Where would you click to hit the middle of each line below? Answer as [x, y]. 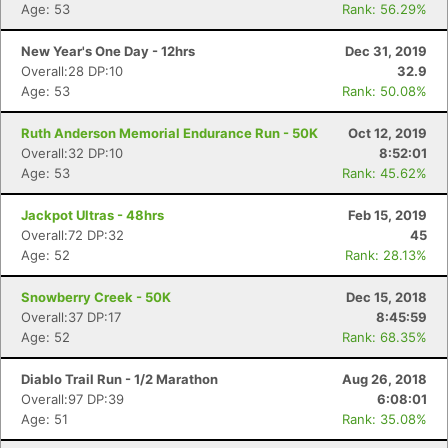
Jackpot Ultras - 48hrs [92, 215]
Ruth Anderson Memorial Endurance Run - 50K [169, 133]
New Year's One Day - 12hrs [108, 51]
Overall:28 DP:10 [72, 71]
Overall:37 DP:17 [71, 317]
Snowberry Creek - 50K [96, 297]
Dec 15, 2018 [386, 297]
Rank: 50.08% [384, 91]
